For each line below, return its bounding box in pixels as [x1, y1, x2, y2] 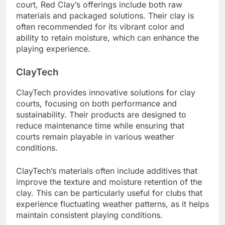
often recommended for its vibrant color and [16, 21, 184, 32]
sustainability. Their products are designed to [16, 109, 186, 120]
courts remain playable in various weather [16, 132, 174, 142]
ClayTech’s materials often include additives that [16, 166, 197, 176]
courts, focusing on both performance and [16, 98, 177, 109]
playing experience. [16, 43, 90, 54]
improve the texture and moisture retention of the [16, 177, 202, 187]
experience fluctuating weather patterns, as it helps [16, 199, 209, 209]
